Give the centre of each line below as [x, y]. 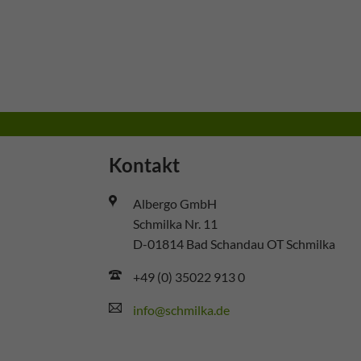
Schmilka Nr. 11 [176, 223]
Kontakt [145, 164]
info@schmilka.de [182, 309]
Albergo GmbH [175, 203]
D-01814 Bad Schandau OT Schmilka [234, 243]
